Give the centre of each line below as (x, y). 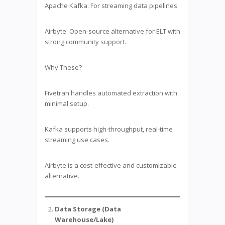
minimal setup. (67, 103)
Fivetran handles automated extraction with (111, 93)
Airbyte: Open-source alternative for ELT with (113, 31)
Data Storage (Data (88, 209)
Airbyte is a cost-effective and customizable (111, 165)
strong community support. (85, 41)
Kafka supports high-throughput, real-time (109, 129)
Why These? (63, 67)
